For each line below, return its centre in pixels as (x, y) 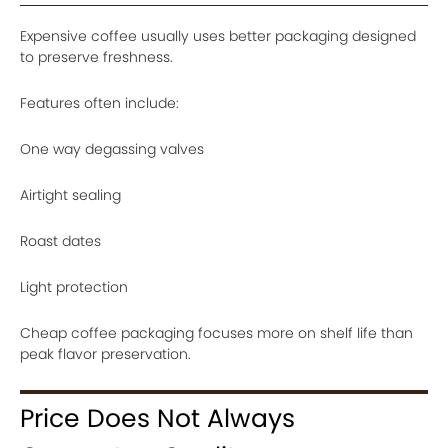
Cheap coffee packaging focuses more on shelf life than (216, 333)
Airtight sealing (70, 195)
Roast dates (60, 241)
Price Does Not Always (157, 418)
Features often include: (99, 103)
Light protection (74, 287)
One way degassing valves (112, 149)
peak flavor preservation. (105, 354)
